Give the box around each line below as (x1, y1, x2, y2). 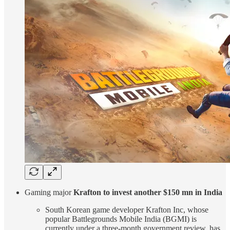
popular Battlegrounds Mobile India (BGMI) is (45, 215, 197, 224)
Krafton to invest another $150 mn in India (73, 188, 222, 197)
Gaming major (25, 188, 73, 197)
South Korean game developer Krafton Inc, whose (45, 205, 208, 215)
